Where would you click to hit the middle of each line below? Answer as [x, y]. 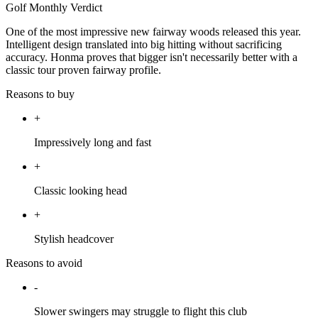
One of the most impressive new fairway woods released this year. [153, 32]
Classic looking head [81, 191]
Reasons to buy [40, 94]
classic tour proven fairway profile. [83, 70]
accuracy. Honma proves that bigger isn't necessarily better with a [152, 57]
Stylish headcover [74, 239]
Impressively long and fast [93, 143]
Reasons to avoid [44, 263]
